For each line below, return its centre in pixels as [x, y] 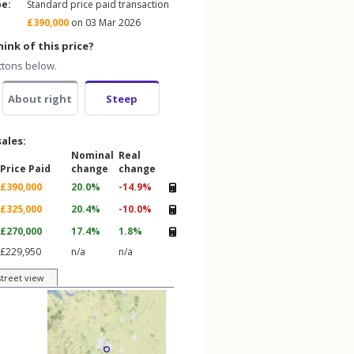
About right [40, 99]
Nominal [92, 155]
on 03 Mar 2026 [105, 23]
